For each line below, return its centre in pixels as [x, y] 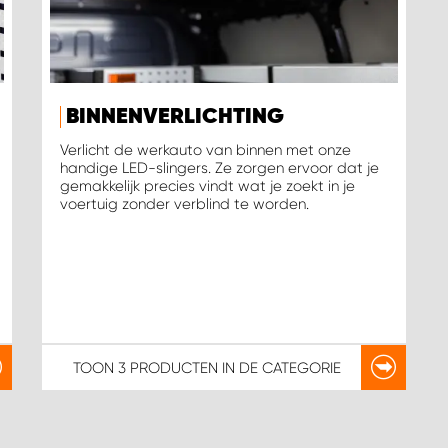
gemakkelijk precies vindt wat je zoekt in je [207, 186]
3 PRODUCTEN [168, 367]
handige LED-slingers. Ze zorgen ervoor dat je [219, 168]
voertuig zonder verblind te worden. [184, 204]
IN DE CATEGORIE [280, 367]
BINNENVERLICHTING [174, 117]
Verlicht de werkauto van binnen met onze [205, 150]
